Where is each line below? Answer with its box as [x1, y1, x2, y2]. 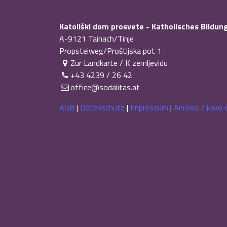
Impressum [130, 101, 168, 113]
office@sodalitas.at [70, 81, 140, 93]
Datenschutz [80, 101, 125, 113]
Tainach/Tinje [88, 32, 134, 45]
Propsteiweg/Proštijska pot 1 [59, 45, 162, 57]
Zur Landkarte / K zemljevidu [70, 57, 168, 69]
